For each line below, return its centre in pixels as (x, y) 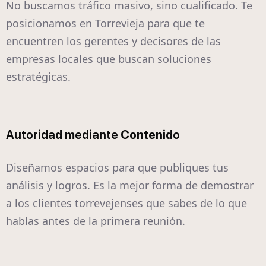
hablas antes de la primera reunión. (96, 221)
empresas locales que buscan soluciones (109, 59)
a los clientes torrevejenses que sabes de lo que (126, 203)
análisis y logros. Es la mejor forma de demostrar (130, 186)
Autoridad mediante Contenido (93, 135)
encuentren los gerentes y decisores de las (113, 41)
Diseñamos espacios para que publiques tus (117, 168)
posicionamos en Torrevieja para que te (105, 23)
